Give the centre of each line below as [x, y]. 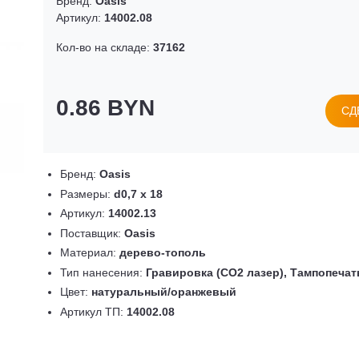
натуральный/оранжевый [164, 292]
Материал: [90, 252]
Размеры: [87, 194]
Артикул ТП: [93, 311]
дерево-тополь [163, 252]
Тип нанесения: [103, 272]
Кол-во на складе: [105, 47]
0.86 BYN [105, 108]
